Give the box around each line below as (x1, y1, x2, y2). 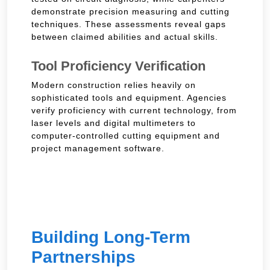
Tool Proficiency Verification (31, 58, 206, 74)
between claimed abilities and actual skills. (31, 31, 218, 42)
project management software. (31, 143, 165, 153)
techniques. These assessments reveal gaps (31, 19, 226, 29)
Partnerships (31, 247, 136, 266)
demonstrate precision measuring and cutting (31, 6, 230, 16)
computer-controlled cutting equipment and (31, 130, 220, 140)
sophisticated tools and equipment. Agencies (31, 92, 227, 102)
